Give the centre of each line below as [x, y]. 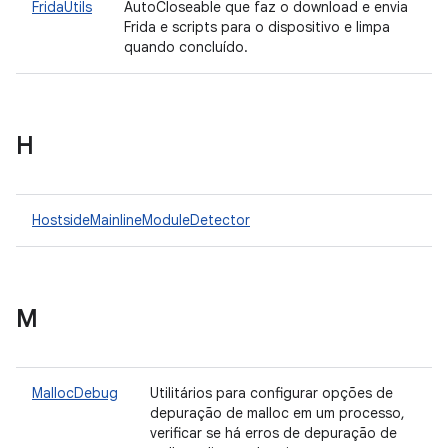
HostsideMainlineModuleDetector [141, 220]
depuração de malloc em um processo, [277, 413]
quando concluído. [190, 47]
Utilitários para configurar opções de [271, 393]
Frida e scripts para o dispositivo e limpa [257, 27]
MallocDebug [75, 393]
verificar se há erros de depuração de [273, 433]
